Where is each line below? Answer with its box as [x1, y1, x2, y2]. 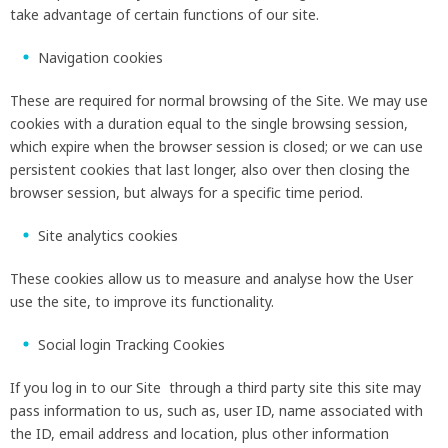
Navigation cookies [38, 47, 163, 67]
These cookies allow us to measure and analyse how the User [10, 268, 413, 288]
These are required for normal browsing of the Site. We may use [10, 90, 428, 110]
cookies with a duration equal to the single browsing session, [10, 113, 408, 133]
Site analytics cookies [38, 225, 178, 245]
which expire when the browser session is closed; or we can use [10, 136, 423, 156]
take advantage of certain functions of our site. [10, 4, 319, 24]
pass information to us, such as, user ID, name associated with [10, 400, 423, 420]
